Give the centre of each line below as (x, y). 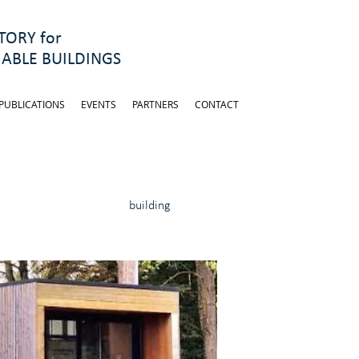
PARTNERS (155, 104)
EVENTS (99, 104)
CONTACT (217, 104)
